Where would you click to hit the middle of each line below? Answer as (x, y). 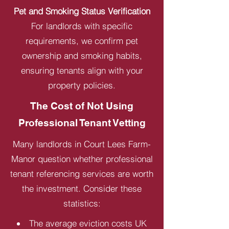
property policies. (82, 85)
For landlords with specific (82, 26)
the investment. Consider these (82, 188)
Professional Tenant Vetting (82, 123)
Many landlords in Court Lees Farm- (82, 144)
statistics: (82, 203)
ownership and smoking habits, (82, 55)
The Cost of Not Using (82, 106)
